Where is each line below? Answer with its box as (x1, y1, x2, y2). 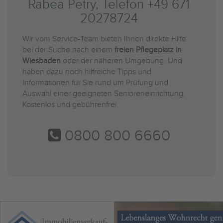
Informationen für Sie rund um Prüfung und (22, 78, 168, 88)
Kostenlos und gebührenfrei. (22, 100, 118, 110)
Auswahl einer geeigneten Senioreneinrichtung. (22, 89, 185, 99)
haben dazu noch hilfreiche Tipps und (22, 67, 151, 77)
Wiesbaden (22, 56, 61, 66)
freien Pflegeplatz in (114, 45, 182, 55)
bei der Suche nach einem (22, 45, 114, 55)
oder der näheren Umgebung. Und (61, 56, 182, 66)
